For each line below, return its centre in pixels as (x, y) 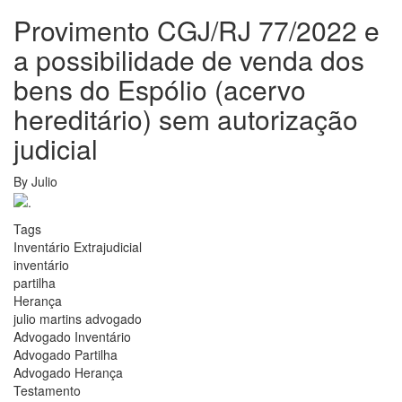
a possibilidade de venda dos (189, 60)
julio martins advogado (78, 318)
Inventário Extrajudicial (78, 246)
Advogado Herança (68, 372)
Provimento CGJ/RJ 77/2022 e (197, 31)
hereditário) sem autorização (186, 119)
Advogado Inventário (72, 336)
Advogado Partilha (66, 354)
